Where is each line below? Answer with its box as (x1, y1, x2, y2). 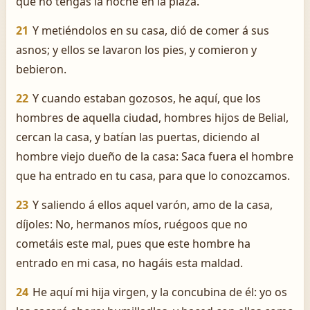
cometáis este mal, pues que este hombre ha (16, 236, 250, 251)
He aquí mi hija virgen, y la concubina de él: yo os (33, 284, 287, 300)
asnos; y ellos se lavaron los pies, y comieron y (16, 42, 257, 57)
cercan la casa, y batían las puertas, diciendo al (16, 129, 259, 145)
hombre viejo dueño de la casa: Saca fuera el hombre (16, 149, 293, 164)
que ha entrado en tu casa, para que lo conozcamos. (16, 168, 290, 183)
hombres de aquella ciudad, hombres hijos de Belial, (16, 110, 289, 125)
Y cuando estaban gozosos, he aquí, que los (33, 91, 261, 106)
